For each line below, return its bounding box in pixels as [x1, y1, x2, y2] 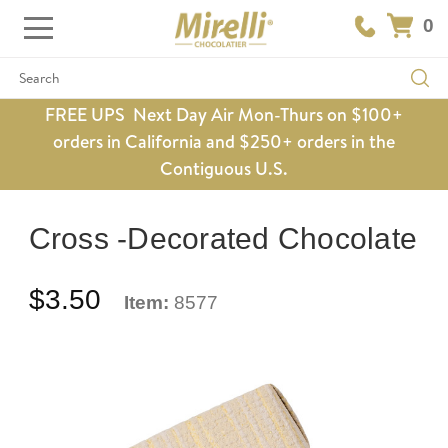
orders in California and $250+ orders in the [53, 129, 395, 154]
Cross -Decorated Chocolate [28, 221, 417, 255]
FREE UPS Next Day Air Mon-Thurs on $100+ [45, 102, 403, 127]
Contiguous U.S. [160, 156, 288, 181]
